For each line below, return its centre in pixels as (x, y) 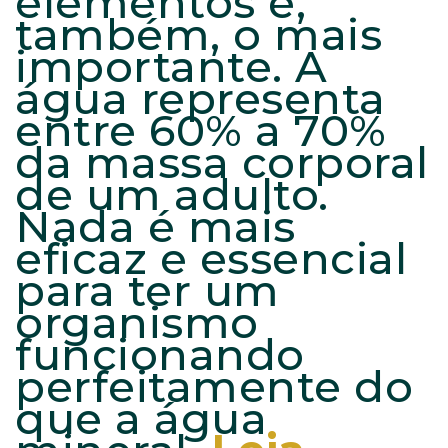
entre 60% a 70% (201, 131)
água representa (200, 99)
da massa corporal (222, 163)
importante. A (171, 67)
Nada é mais (155, 227)
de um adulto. (172, 195)
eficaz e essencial (211, 259)
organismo (137, 323)
